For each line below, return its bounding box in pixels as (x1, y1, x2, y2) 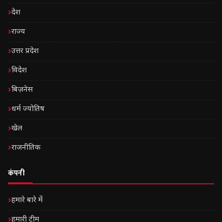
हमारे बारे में (11, 196, 43, 206)
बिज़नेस (11, 85, 33, 95)
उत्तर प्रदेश (11, 47, 39, 56)
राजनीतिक (11, 143, 41, 153)
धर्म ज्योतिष (11, 105, 45, 114)
